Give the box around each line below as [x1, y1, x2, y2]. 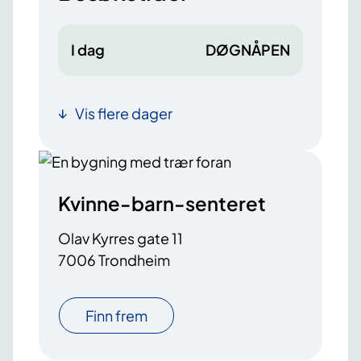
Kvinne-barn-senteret [58, 191, 266, 216]
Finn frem [85, 306, 147, 326]
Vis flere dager [75, 104, 172, 123]
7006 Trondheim [58, 251, 170, 270]
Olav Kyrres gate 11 [58, 229, 183, 248]
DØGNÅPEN [205, 40, 290, 60]
